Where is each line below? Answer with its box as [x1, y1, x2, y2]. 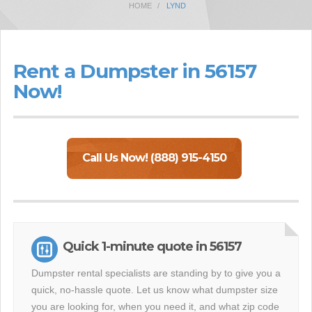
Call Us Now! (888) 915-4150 [82, 151, 226, 164]
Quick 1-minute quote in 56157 [63, 239, 242, 254]
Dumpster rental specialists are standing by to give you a [31, 267, 281, 279]
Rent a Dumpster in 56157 [13, 59, 256, 83]
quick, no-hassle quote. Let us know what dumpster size [31, 284, 278, 295]
